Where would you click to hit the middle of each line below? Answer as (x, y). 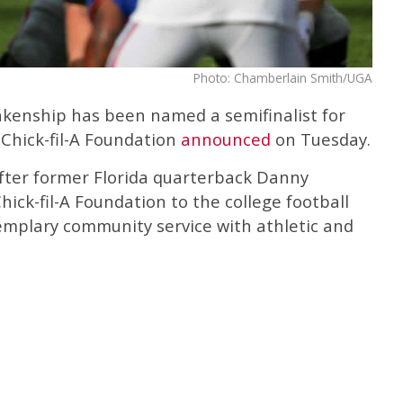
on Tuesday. (321, 139)
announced (226, 139)
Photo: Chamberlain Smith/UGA (283, 77)
